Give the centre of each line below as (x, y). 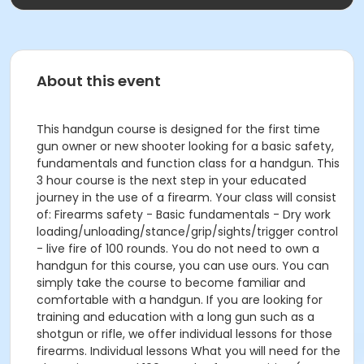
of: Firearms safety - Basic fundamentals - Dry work (184, 214)
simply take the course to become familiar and (171, 283)
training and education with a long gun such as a (175, 317)
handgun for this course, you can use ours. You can (183, 266)
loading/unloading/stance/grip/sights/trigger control (187, 232)
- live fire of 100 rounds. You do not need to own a (178, 249)
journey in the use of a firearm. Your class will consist (186, 197)
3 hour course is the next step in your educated (171, 180)
